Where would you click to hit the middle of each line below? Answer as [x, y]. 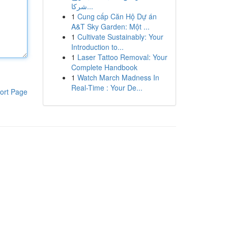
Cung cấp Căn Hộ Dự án [117, 16]
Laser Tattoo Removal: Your [122, 57]
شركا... [90, 6]
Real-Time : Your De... [107, 88]
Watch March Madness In [118, 77]
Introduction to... [97, 47]
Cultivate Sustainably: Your [120, 37]
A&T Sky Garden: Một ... [110, 26]
